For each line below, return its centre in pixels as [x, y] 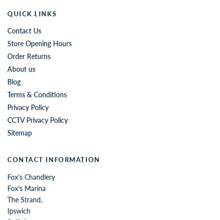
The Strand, [25, 199]
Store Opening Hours [40, 43]
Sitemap [20, 133]
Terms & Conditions [37, 94]
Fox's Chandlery [31, 177]
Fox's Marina [27, 188]
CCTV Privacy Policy [38, 120]
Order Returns [29, 56]
